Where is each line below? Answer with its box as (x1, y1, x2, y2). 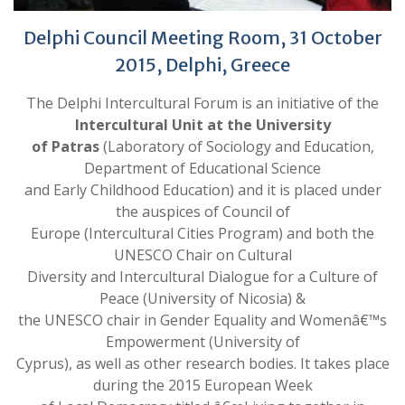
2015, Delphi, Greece (115, 52, 290, 76)
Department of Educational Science (84, 157, 321, 178)
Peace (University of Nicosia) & (99, 287, 306, 308)
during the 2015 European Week (92, 374, 313, 395)
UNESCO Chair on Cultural (113, 244, 292, 265)
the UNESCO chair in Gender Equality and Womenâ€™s (18, 309, 387, 330)
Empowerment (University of (105, 331, 300, 352)
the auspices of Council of (115, 201, 290, 221)
